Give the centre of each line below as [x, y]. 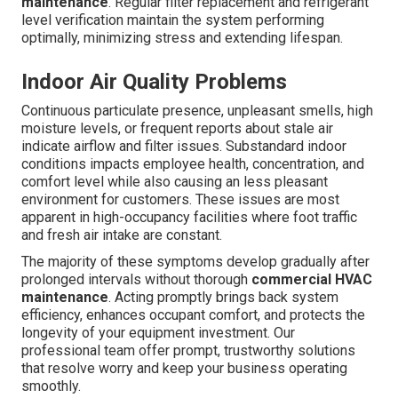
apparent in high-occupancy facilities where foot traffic [189, 218]
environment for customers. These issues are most [180, 200]
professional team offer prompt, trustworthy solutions [188, 351]
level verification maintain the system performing [173, 20]
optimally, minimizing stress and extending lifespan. [182, 38]
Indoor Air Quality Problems [154, 82]
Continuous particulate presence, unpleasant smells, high [197, 111]
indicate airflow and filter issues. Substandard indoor [184, 147]
